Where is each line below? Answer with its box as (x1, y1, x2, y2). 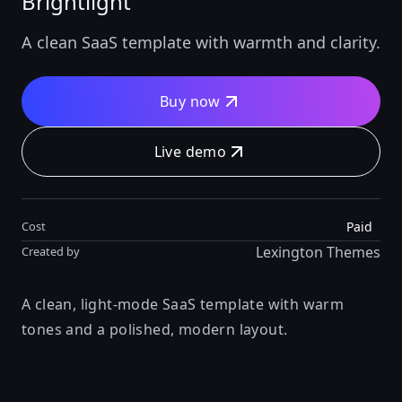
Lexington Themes (256, 241, 380, 262)
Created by (22, 243, 80, 260)
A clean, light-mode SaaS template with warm (22, 293, 345, 314)
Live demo (153, 141, 227, 162)
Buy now (160, 91, 221, 111)
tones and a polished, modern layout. (22, 319, 288, 339)
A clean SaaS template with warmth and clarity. (22, 31, 380, 53)
